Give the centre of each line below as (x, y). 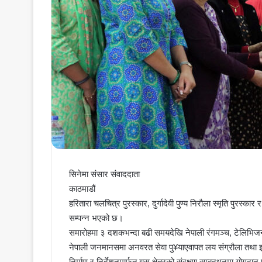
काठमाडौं (82, 188)
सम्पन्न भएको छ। (97, 218)
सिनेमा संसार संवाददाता (104, 174)
